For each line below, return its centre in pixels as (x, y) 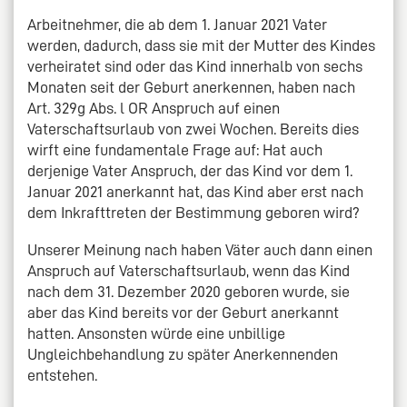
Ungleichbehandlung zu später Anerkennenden (183, 354)
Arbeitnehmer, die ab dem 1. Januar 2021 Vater (177, 24)
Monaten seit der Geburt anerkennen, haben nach (191, 87)
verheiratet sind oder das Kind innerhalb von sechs (195, 66)
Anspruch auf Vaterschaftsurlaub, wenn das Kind (189, 270)
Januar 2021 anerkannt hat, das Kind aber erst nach (195, 191)
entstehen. (62, 375)
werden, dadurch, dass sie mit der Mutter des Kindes (201, 45)
